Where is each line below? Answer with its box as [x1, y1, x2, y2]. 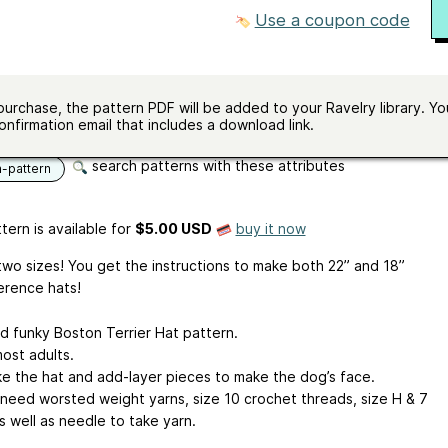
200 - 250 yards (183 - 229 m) [101, 58, 302, 76]
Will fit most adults [101, 87, 225, 105]
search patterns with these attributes [87, 157, 345, 175]
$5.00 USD [134, 220, 212, 238]
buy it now [235, 220, 306, 238]
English [101, 116, 148, 134]
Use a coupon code [254, 9, 410, 30]
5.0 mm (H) [101, 29, 175, 47]
